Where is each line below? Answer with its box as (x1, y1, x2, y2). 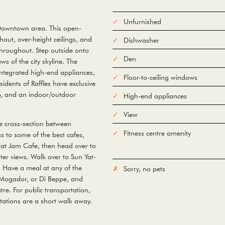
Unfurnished (124, 17, 161, 26)
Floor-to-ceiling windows (124, 72, 197, 82)
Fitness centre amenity (124, 128, 191, 138)
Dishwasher (124, 35, 159, 45)
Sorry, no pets (124, 164, 165, 173)
